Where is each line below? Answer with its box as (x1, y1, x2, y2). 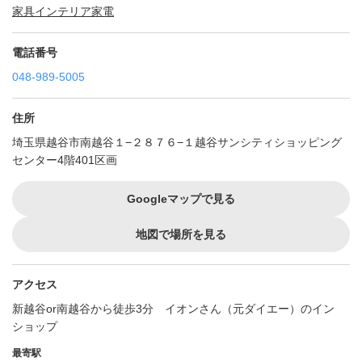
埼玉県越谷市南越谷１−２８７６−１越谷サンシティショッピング (12, 136, 342, 149)
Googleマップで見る (127, 192, 235, 206)
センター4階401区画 (12, 154, 117, 167)
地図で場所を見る (136, 228, 226, 242)
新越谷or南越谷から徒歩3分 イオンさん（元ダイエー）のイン (12, 302, 335, 316)
